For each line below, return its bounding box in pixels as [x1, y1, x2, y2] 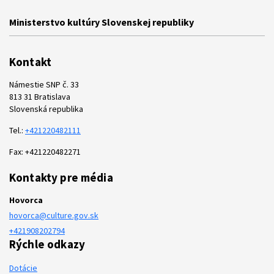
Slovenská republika [9, 103, 83, 115]
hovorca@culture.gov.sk [9, 210, 98, 221]
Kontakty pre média [9, 170, 113, 185]
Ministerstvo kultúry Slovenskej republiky [9, 16, 194, 29]
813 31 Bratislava [9, 91, 70, 103]
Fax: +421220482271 [9, 146, 81, 158]
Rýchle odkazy [9, 237, 85, 252]
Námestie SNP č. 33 [9, 79, 79, 91]
